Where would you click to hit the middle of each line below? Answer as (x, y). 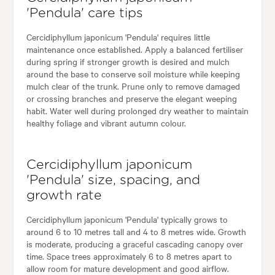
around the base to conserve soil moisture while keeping (133, 74)
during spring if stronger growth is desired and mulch (128, 62)
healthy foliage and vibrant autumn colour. (106, 123)
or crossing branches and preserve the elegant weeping (131, 99)
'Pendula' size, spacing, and (113, 180)
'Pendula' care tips (84, 14)
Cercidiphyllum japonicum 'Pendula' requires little (118, 37)
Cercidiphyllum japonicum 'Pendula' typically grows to (127, 219)
